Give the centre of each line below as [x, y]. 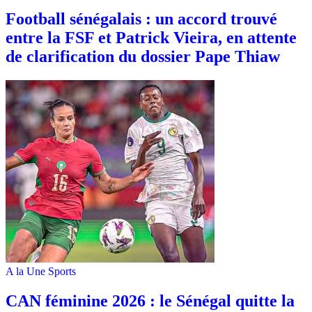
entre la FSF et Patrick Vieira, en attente [151, 38]
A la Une [25, 272]
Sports [62, 272]
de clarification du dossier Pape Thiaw [143, 57]
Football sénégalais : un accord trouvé [141, 19]
